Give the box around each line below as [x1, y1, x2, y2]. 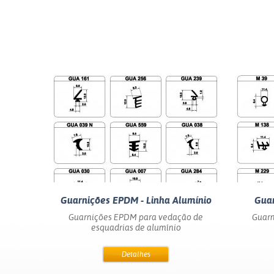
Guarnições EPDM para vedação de [68, 212, 203, 222]
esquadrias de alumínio [91, 223, 181, 232]
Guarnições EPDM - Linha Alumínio [60, 194, 212, 206]
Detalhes [121, 250, 150, 259]
